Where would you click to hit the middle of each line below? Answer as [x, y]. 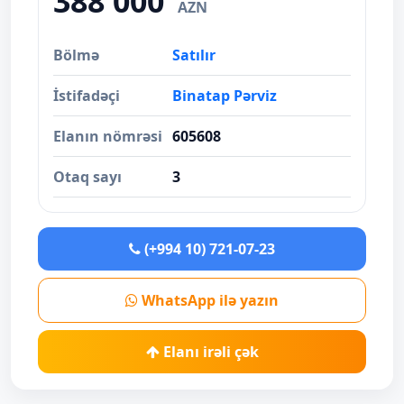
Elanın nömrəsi [108, 136]
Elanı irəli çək [209, 352]
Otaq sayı [87, 177]
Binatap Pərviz [225, 96]
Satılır [194, 55]
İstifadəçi [87, 96]
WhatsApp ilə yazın [208, 300]
